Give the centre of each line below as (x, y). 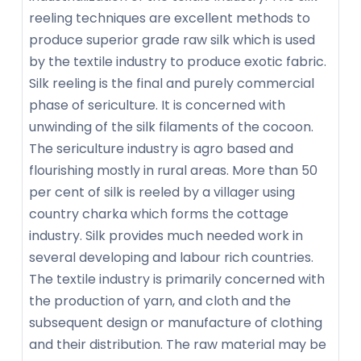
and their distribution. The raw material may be (178, 344)
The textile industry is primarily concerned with (177, 279)
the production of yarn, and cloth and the (160, 301)
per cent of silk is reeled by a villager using (162, 192)
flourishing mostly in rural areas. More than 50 (173, 170)
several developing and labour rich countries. (171, 257)
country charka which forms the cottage (159, 214)
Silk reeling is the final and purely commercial (172, 83)
